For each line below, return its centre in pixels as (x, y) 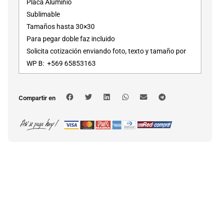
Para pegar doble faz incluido (71, 39)
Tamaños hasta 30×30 (61, 26)
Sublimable (43, 14)
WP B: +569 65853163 (61, 63)
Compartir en (37, 98)
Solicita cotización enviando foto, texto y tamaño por (106, 51)
